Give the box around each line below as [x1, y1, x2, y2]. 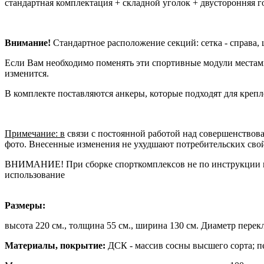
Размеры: [5, 200, 45, 211]
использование [5, 170, 65, 180]
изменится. [5, 68, 49, 79]
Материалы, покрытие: [5, 240, 105, 251]
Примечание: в [5, 128, 65, 139]
